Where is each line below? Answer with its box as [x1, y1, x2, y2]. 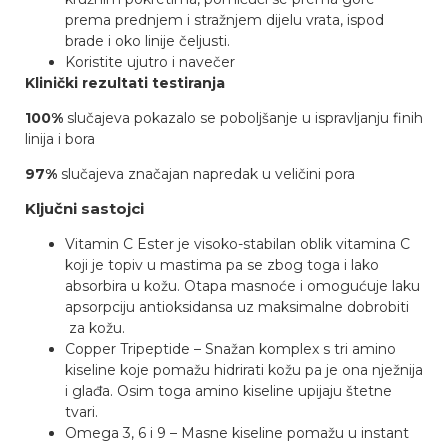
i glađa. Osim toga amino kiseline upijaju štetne [65, 381, 392, 400]
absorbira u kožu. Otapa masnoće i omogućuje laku [65, 276, 420, 295]
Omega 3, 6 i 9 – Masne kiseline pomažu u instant [65, 423, 409, 442]
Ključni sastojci [25, 198, 144, 218]
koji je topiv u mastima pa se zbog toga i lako [65, 255, 379, 274]
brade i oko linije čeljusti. [65, 31, 230, 50]
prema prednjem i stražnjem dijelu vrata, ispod [65, 10, 384, 29]
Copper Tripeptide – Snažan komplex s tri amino [65, 339, 396, 358]
